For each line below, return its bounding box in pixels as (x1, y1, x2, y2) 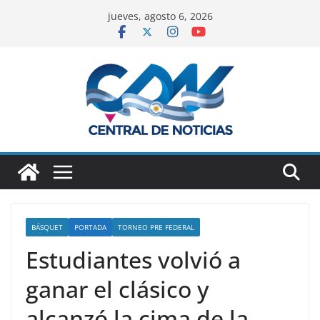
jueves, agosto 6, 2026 (107, 9, 213, 23)
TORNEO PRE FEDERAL (118, 222, 194, 232)
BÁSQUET (31, 222, 63, 232)
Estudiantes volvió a (26, 244, 241, 275)
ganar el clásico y (26, 274, 209, 304)
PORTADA (74, 222, 106, 232)
